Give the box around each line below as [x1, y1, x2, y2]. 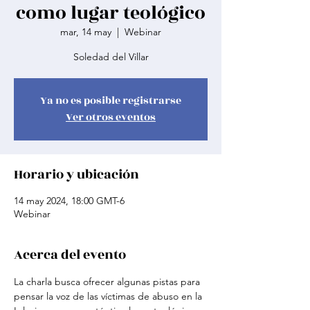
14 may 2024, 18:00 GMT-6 [14, 194, 125, 207]
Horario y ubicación [14, 165, 139, 184]
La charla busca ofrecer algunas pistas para [14, 275, 203, 288]
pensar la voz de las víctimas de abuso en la [14, 290, 205, 302]
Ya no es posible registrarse [40, 93, 181, 109]
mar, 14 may [60, 26, 111, 38]
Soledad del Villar [73, 51, 149, 63]
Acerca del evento [14, 245, 126, 264]
